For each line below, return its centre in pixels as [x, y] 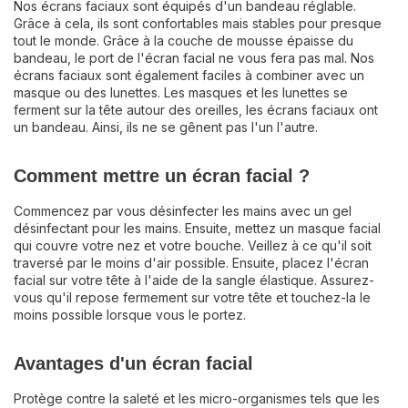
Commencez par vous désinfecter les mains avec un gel [183, 211]
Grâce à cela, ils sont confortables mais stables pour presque [198, 23]
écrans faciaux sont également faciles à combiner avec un [189, 75]
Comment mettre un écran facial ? [162, 176]
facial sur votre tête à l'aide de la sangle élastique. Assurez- [194, 280]
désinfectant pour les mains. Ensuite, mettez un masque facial [197, 228]
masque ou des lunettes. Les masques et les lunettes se [181, 92]
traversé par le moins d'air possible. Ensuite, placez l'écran [191, 263]
